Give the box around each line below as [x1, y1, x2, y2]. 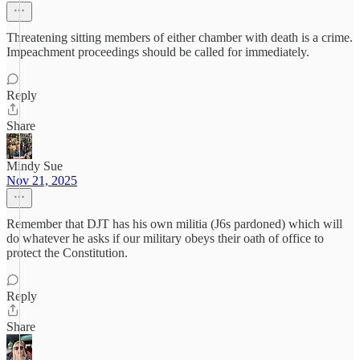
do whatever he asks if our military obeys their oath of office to [6, 231, 324, 245]
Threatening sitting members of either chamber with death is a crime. [6, 31, 353, 44]
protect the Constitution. [6, 246, 128, 260]
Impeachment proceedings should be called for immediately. [6, 45, 309, 59]
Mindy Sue [6, 159, 63, 173]
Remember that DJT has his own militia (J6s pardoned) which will [6, 217, 342, 231]
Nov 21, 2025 [6, 174, 77, 187]
